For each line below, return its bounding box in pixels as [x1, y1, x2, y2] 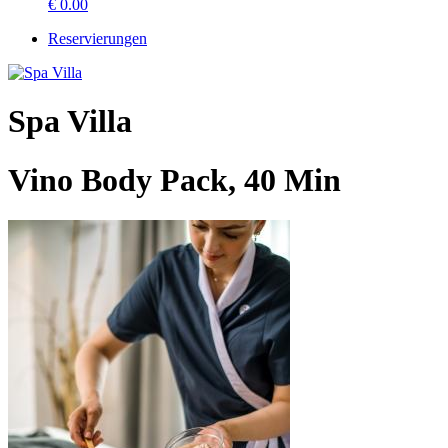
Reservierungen [48, 30, 147, 47]
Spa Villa [8, 103, 132, 140]
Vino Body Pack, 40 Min [8, 161, 341, 198]
